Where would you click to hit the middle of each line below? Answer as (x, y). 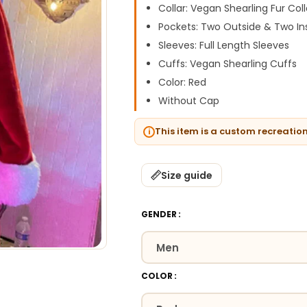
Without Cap (189, 101)
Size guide (187, 175)
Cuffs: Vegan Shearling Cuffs (228, 64)
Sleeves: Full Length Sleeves (224, 45)
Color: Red (183, 82)
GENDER (159, 214)
